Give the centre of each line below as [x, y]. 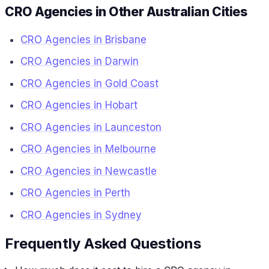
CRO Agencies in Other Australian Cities [126, 11]
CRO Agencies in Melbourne [88, 149]
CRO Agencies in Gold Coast [89, 83]
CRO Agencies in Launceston [91, 127]
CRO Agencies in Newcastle [88, 171]
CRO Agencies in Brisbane [83, 39]
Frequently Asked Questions [103, 244]
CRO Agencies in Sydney [81, 215]
